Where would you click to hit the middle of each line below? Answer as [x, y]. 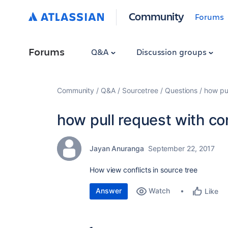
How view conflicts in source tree [144, 170]
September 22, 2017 [181, 148]
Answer [109, 191]
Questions [181, 90]
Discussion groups [172, 52]
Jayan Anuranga [117, 148]
